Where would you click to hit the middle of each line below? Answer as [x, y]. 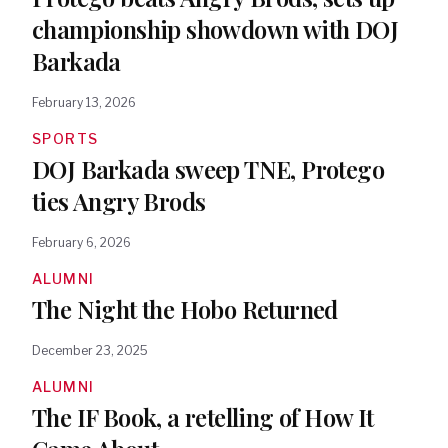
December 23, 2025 [90, 350]
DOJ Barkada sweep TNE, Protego [208, 169]
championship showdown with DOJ [215, 29]
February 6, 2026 [81, 242]
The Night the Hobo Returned [185, 309]
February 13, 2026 [84, 102]
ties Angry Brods [119, 201]
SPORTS [65, 138]
